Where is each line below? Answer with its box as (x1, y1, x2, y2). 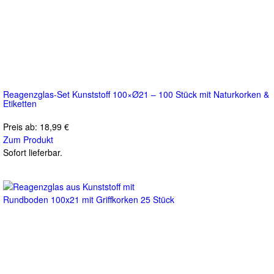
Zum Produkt (3, 133, 53, 146)
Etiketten (3, 97, 37, 109)
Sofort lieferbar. (3, 146, 62, 158)
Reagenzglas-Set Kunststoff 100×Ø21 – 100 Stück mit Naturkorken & (3, 87, 269, 100)
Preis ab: (3, 120, 40, 133)
